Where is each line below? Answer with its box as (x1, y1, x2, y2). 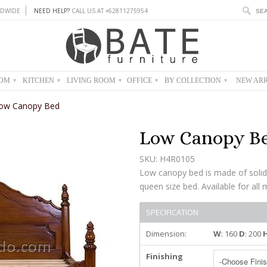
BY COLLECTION (164, 76, 223, 85)
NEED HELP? (34, 7, 70, 15)
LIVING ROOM (66, 76, 117, 85)
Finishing (146, 251, 183, 262)
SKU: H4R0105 (139, 153, 195, 164)
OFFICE (127, 76, 154, 85)
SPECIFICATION (146, 207, 198, 218)
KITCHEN (23, 76, 56, 85)
